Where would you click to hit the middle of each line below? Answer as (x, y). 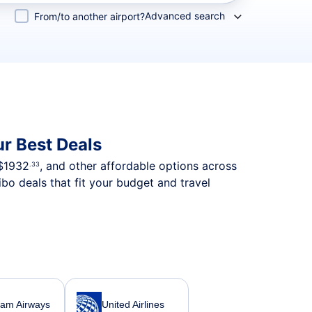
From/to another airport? (89, 16)
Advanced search (185, 16)
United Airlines (133, 304)
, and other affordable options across (138, 166)
